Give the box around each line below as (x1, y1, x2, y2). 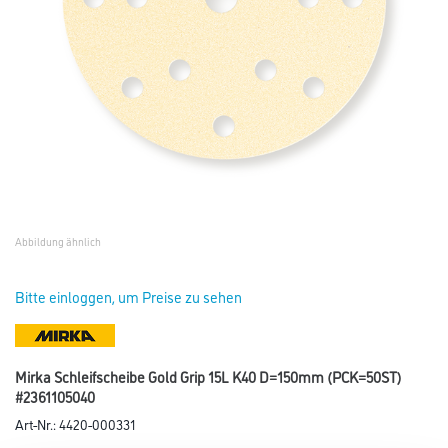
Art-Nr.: (15, 413, 59, 433)
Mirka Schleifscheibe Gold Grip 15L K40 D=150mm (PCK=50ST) (15, 365, 402, 387)
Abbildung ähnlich (15, 234, 101, 249)
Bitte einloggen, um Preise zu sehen (15, 286, 242, 307)
